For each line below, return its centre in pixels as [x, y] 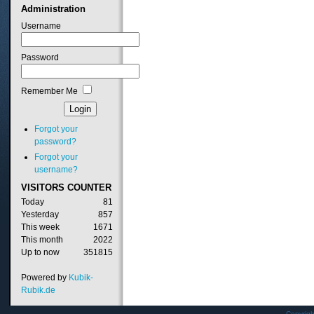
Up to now [40, 253]
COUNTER [88, 188]
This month [42, 240]
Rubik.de [38, 291]
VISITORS [42, 188]
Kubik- [81, 278]
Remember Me [49, 91]
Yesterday [40, 215]
